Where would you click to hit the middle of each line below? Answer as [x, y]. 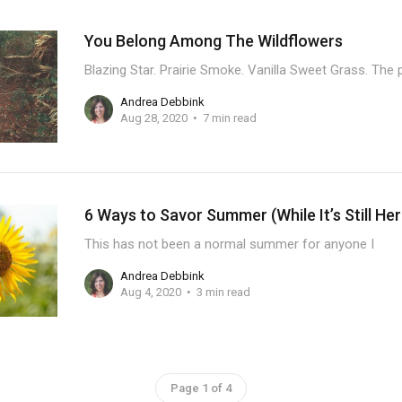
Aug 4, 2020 [150, 292]
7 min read [229, 118]
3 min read [223, 292]
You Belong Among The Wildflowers [213, 41]
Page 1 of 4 [201, 388]
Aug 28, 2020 [153, 118]
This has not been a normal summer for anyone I [229, 244]
